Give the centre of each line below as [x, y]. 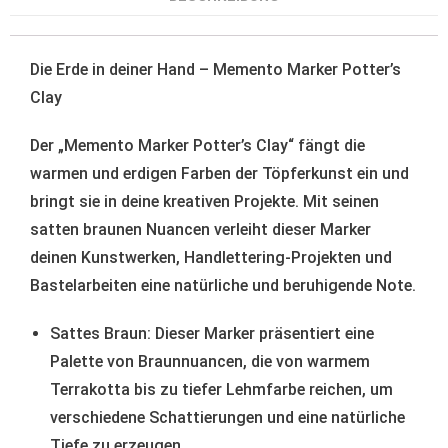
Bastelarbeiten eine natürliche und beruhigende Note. [223, 285]
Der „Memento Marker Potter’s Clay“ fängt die [197, 145]
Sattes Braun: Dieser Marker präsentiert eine [212, 333]
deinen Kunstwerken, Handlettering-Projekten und [211, 257]
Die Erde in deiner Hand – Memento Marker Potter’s [215, 69]
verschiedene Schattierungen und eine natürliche [227, 417]
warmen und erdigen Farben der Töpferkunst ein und [219, 173]
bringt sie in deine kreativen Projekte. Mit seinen [204, 201]
